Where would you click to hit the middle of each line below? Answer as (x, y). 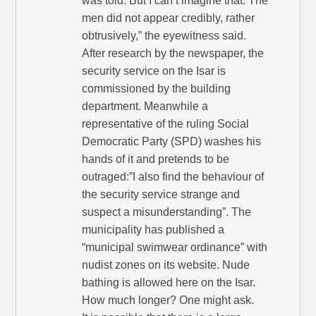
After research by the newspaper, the (173, 54)
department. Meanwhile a (145, 107)
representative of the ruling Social (166, 124)
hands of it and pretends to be (156, 159)
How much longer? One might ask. (168, 300)
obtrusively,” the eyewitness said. (164, 36)
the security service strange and (161, 195)
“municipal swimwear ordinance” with (175, 248)
